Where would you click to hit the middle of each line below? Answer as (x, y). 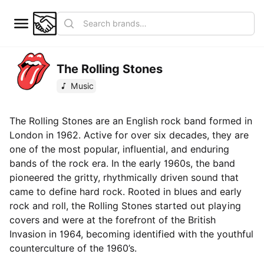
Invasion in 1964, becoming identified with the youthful (131, 234)
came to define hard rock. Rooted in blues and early (126, 192)
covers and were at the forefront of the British (113, 220)
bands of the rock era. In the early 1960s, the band (122, 164)
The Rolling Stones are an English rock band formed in (131, 121)
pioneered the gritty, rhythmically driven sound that (124, 178)
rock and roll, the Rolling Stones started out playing (125, 206)
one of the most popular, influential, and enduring (119, 149)
